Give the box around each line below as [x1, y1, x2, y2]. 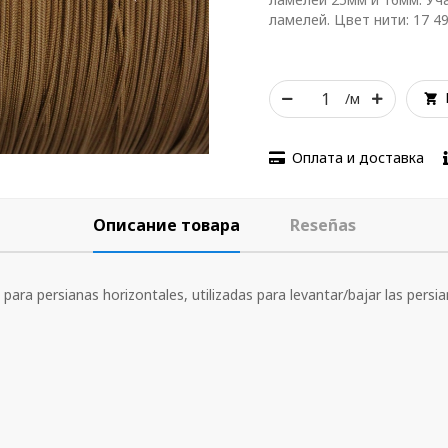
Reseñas [289, 214, 356, 236]
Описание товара [92, 214, 240, 236]
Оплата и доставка [292, 148, 424, 167]
